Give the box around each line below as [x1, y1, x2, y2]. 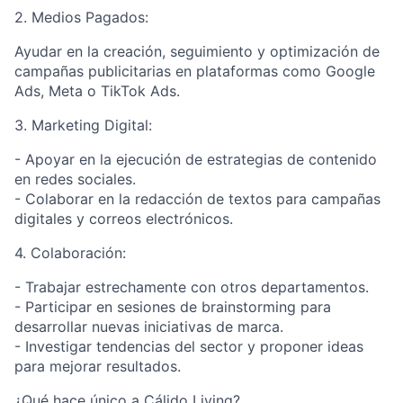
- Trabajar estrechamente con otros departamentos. [14, 278, 369, 296]
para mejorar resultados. [14, 357, 181, 375]
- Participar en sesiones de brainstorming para [14, 298, 331, 316]
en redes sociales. [14, 170, 136, 188]
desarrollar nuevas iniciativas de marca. [14, 318, 283, 336]
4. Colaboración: [14, 244, 126, 262]
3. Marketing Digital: [14, 116, 152, 134]
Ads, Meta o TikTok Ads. [14, 82, 180, 100]
